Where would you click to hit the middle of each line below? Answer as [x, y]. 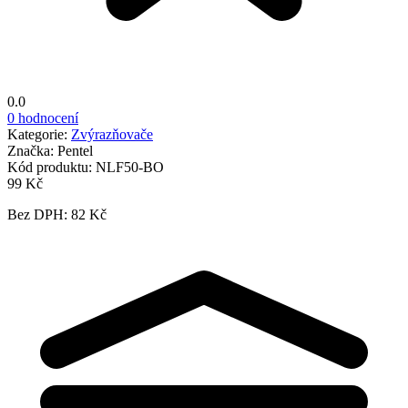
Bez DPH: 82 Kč [57, 214]
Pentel [75, 150]
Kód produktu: [51, 167]
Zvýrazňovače [112, 134]
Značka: [32, 150]
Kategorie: [39, 134]
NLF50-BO [130, 167]
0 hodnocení [43, 117]
